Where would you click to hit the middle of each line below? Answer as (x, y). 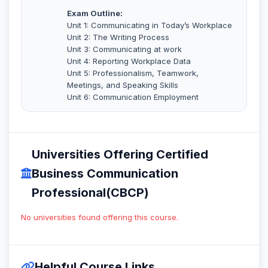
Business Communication (105, 173)
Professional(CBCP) (90, 192)
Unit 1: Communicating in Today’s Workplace (150, 25)
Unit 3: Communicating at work (124, 49)
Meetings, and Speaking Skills (123, 85)
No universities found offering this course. (100, 217)
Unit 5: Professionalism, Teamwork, (133, 73)
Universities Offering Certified (120, 154)
